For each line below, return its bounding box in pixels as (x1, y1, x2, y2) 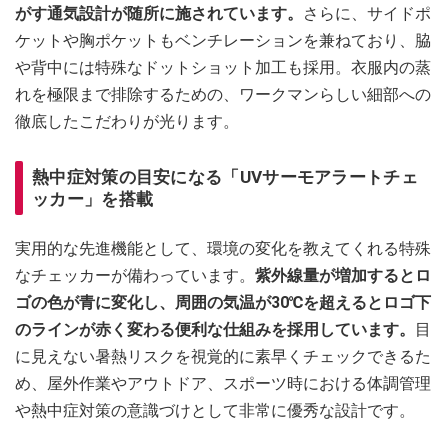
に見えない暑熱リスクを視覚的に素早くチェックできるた (15, 346, 431, 366)
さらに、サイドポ (303, 3, 431, 23)
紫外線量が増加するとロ (255, 265, 431, 285)
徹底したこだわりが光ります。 (15, 111, 239, 131)
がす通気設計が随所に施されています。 (15, 3, 303, 23)
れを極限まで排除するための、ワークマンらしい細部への (15, 84, 431, 104)
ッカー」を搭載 (32, 188, 154, 209)
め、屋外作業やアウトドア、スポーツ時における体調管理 (15, 373, 431, 393)
